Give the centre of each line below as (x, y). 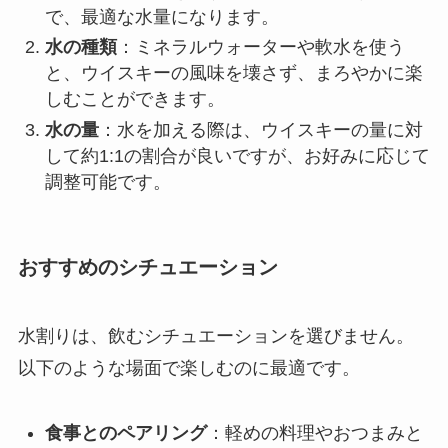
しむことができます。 (134, 99)
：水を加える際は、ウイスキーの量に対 (260, 129)
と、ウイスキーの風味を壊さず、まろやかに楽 (233, 73)
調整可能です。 (107, 181)
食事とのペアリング (125, 433)
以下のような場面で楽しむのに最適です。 (188, 368)
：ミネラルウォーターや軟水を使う (260, 47)
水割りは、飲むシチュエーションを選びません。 (215, 336)
